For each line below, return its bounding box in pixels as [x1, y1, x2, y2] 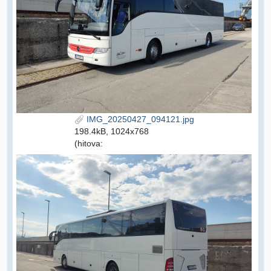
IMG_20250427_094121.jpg [83, 114, 194, 124]
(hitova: [74, 138, 103, 148]
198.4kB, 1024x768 [74, 126, 149, 136]
